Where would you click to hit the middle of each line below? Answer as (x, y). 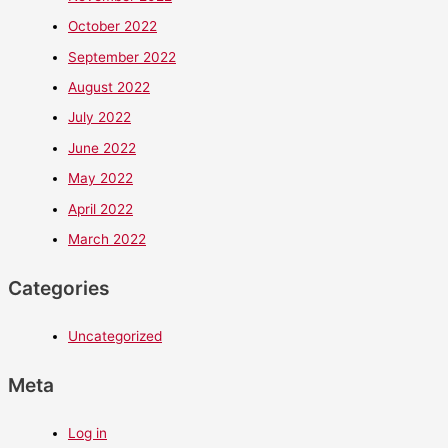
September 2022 (122, 56)
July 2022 (99, 117)
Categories (59, 287)
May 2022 (100, 178)
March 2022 (107, 239)
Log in (87, 432)
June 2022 (102, 147)
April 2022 (100, 208)
